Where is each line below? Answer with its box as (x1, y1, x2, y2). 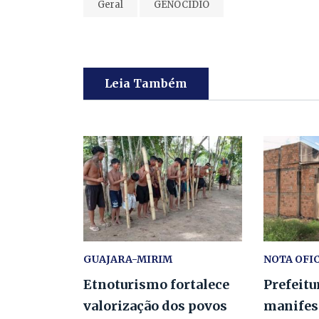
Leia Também (105, 75, 187, 90)
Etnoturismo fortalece (83, 276, 229, 293)
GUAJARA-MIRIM (83, 253, 172, 266)
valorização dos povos (83, 298, 227, 315)
